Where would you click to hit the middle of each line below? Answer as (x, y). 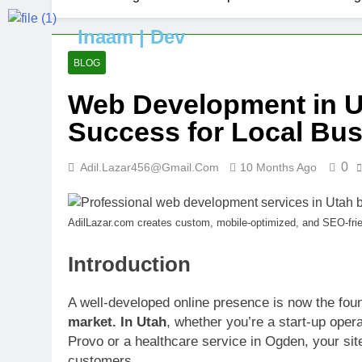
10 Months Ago (278, 167)
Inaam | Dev (131, 37)
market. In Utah (117, 322)
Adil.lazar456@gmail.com (149, 167)
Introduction (129, 264)
